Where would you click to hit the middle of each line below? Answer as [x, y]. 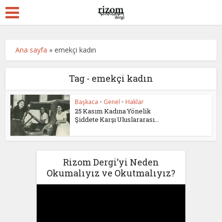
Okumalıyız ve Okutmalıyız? [111, 173]
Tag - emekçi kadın [111, 78]
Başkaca [87, 102]
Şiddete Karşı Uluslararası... [117, 119]
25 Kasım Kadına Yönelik [113, 111]
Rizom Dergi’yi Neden [111, 162]
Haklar [135, 102]
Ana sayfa [31, 50]
